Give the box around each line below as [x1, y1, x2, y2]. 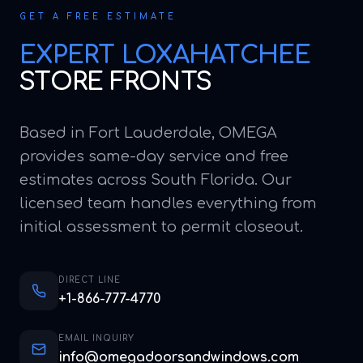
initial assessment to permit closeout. [19, 219, 303, 236]
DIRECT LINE [58, 275, 121, 284]
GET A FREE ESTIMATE [19, 12, 177, 22]
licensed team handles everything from [19, 195, 317, 212]
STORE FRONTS [19, 69, 211, 96]
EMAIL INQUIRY [58, 333, 135, 343]
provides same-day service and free [19, 148, 288, 165]
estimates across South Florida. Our [19, 172, 292, 189]
